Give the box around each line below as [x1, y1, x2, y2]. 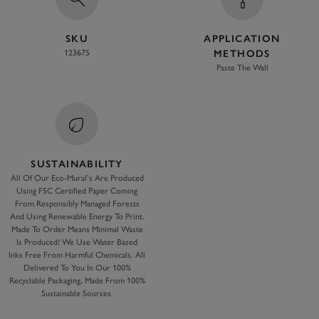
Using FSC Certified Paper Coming [16, 186, 137, 196]
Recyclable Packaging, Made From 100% [9, 276, 145, 286]
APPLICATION [204, 33, 281, 45]
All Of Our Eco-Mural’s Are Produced [10, 173, 144, 183]
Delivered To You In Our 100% [23, 263, 131, 273]
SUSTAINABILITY [31, 158, 123, 170]
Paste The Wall [216, 63, 268, 73]
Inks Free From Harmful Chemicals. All [9, 250, 145, 260]
